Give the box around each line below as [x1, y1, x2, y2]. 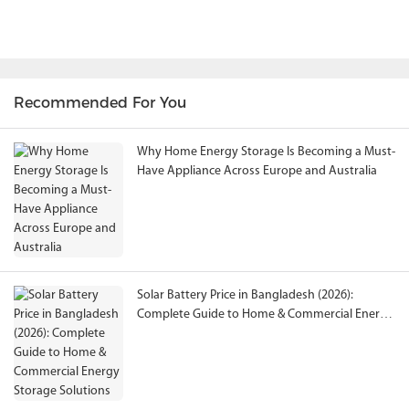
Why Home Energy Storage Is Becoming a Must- [137, 145, 395, 160]
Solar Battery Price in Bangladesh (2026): [137, 288, 353, 303]
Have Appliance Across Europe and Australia [137, 164, 377, 179]
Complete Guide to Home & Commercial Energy [137, 308, 393, 322]
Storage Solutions [137, 327, 234, 341]
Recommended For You [14, 94, 186, 112]
